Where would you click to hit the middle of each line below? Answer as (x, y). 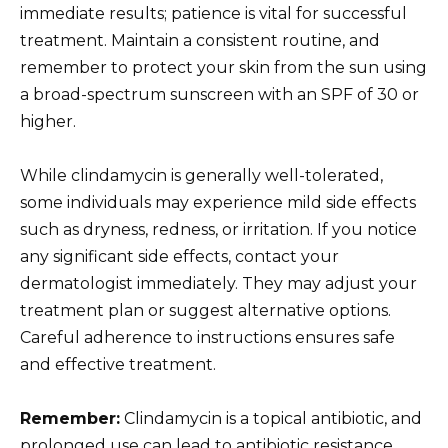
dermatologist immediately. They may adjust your (218, 283)
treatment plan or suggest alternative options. (205, 310)
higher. (48, 121)
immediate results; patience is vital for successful (213, 13)
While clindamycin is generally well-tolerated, (201, 175)
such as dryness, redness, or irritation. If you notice (218, 229)
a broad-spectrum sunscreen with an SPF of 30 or (219, 94)
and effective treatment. (118, 364)
